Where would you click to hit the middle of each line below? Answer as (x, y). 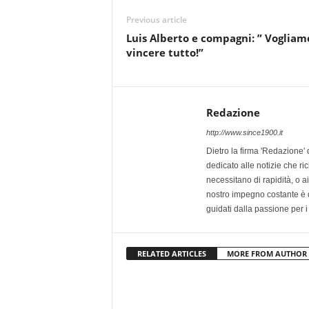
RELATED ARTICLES (171, 253)
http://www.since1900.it (244, 132)
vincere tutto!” (165, 52)
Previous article (156, 19)
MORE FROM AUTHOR (267, 253)
